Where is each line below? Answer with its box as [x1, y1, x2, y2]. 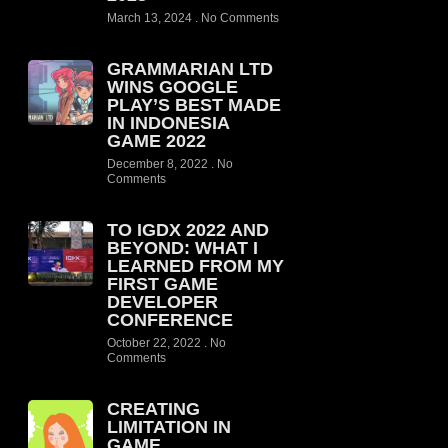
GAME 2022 [106, 131, 206, 151]
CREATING [106, 399, 200, 419]
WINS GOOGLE [106, 77, 238, 97]
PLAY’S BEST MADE [106, 95, 281, 115]
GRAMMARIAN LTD [106, 59, 273, 79]
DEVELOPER [106, 292, 218, 312]
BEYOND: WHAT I [106, 238, 258, 258]
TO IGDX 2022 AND [106, 220, 269, 240]
